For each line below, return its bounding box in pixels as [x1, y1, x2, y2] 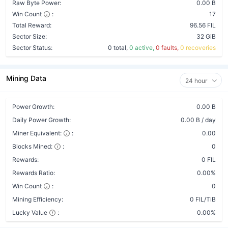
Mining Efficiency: [12, 195, 63, 203]
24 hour [185, 77, 209, 84]
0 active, [129, 44, 156, 51]
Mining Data [6, 74, 46, 82]
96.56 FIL [190, 21, 216, 29]
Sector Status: [12, 44, 52, 51]
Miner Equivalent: [12, 129, 62, 137]
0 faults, [156, 44, 180, 51]
